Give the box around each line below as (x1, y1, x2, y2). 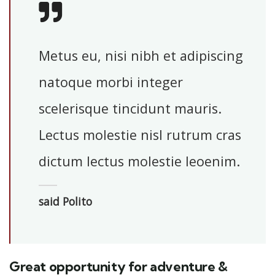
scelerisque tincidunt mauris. (38, 99, 222, 117)
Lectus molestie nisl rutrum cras (38, 125, 241, 144)
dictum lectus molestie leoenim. (38, 152, 240, 170)
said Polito (38, 194, 92, 209)
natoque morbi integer (38, 72, 183, 91)
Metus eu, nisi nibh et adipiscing (38, 46, 243, 64)
